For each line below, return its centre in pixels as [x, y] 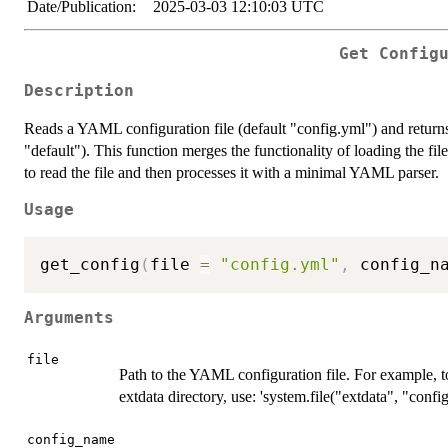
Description [79, 90]
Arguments [69, 318]
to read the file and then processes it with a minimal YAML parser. [231, 172]
